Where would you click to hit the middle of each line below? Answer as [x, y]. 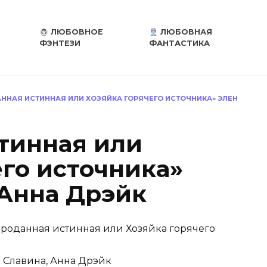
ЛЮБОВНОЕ [75, 32]
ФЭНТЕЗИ [60, 44]
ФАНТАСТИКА [180, 44]
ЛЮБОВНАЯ [185, 32]
